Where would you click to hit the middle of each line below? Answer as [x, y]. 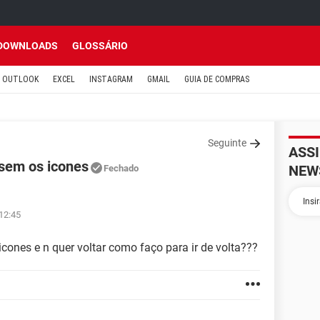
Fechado [121, 168]
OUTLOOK [20, 79]
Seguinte [227, 143]
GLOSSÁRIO [100, 46]
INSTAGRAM [111, 79]
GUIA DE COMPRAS [217, 79]
